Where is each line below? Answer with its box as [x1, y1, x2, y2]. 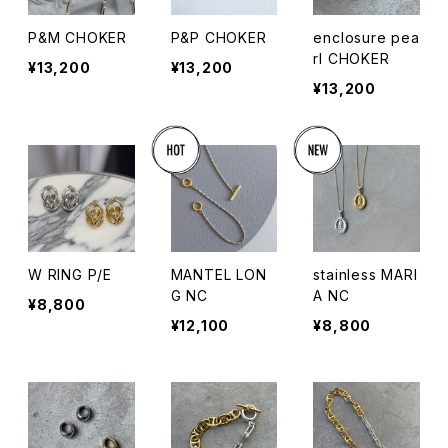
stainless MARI [313, 265, 418, 283]
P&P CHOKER [170, 29, 267, 47]
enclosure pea [313, 29, 420, 47]
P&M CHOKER [28, 29, 127, 47]
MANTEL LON [170, 265, 267, 283]
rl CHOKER [313, 50, 390, 68]
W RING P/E [28, 265, 112, 283]
